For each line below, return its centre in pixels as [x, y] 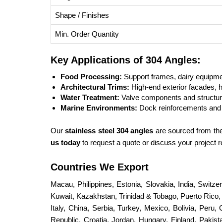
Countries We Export [100, 167]
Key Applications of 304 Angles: [126, 60]
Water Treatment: [90, 97]
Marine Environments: [99, 108]
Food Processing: [91, 77]
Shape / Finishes [82, 15]
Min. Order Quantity [87, 34]
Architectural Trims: [95, 87]
